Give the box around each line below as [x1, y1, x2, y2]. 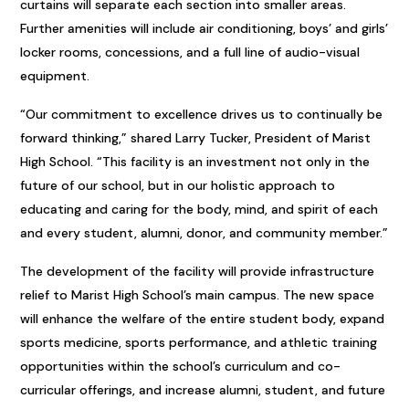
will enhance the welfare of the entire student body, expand [20, 310, 385, 327]
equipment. [20, 68, 90, 84]
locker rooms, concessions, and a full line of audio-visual [20, 44, 361, 60]
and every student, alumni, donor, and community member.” [20, 225, 389, 241]
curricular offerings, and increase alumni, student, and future [20, 382, 386, 398]
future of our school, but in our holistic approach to [20, 177, 336, 194]
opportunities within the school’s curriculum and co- [20, 358, 341, 374]
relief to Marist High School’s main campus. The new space [20, 287, 375, 303]
